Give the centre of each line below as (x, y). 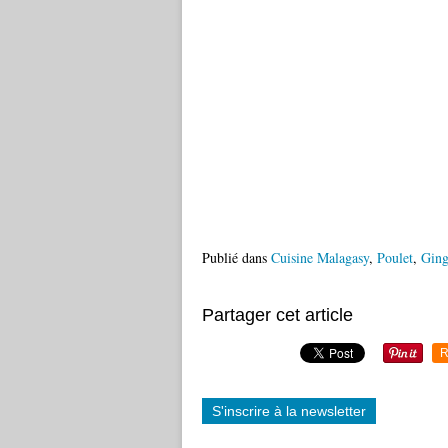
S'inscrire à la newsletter (289, 411)
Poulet (395, 257)
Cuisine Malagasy (320, 257)
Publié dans (234, 257)
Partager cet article (277, 315)
